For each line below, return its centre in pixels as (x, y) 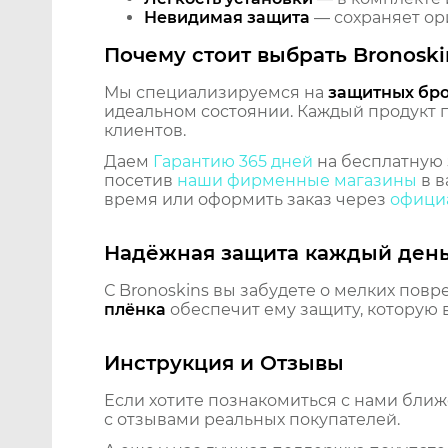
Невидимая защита (227, 18)
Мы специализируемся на (216, 93)
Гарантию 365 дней (233, 162)
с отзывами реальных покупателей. (252, 420)
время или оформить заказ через (247, 200)
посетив (140, 181)
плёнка (135, 310)
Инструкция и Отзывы (224, 363)
